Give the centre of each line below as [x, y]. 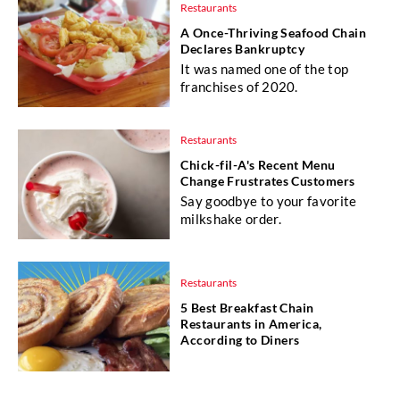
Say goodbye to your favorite [269, 200]
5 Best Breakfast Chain [247, 308]
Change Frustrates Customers [268, 180]
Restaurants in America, [251, 324]
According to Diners [240, 340]
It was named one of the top [265, 68]
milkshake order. [231, 218]
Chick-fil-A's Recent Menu [258, 164]
